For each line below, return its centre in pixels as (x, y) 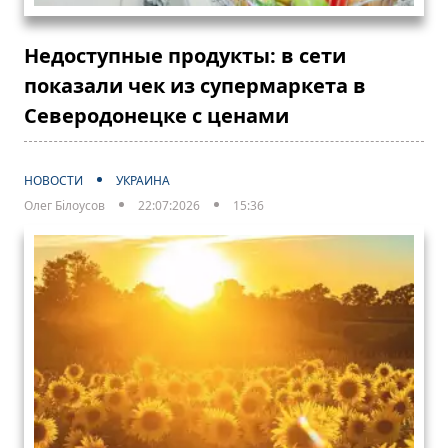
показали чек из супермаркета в (195, 85)
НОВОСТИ (53, 180)
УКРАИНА (143, 180)
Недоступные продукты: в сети (185, 55)
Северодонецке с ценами (156, 115)
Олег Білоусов (64, 205)
